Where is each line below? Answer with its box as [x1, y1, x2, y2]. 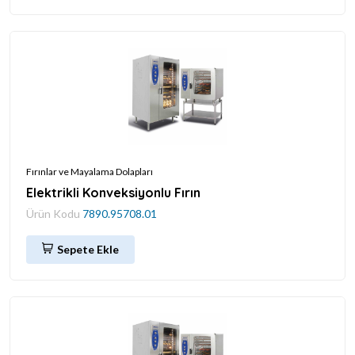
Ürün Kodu [26, 206, 82, 220]
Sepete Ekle [57, 242, 119, 256]
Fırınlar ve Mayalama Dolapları [26, 165, 153, 177]
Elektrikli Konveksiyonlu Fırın [26, 184, 200, 200]
